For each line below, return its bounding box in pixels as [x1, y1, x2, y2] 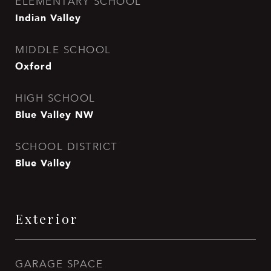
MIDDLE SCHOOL [15, 44, 111, 56]
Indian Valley [15, 10, 81, 25]
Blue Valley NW [15, 106, 94, 122]
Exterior [15, 210, 79, 227]
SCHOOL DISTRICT [15, 140, 118, 153]
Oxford [15, 58, 52, 74]
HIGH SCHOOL [15, 92, 96, 105]
